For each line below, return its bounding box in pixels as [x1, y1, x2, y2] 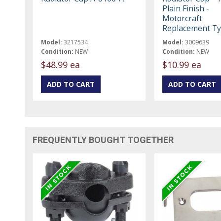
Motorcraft [162, 12, 202, 24]
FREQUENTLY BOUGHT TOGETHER [33, 134, 174, 145]
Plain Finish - [162, 2, 209, 14]
